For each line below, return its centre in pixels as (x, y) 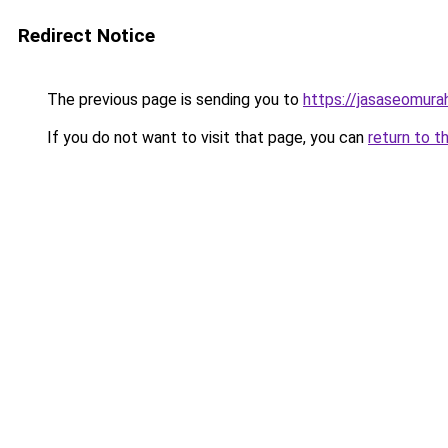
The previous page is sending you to (173, 99)
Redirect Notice (86, 35)
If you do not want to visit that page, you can (205, 137)
